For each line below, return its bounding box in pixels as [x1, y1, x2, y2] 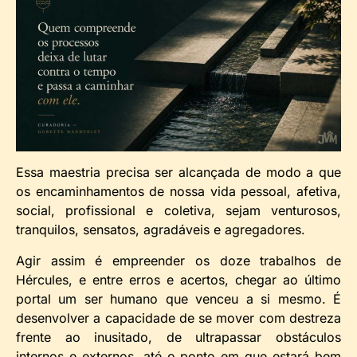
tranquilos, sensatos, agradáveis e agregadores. [16, 222, 305, 238]
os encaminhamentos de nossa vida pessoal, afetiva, [16, 183, 341, 200]
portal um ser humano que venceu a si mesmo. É [16, 290, 341, 307]
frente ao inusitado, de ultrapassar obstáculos [16, 328, 341, 345]
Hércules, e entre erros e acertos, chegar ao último [16, 271, 341, 288]
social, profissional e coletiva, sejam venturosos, [16, 202, 341, 219]
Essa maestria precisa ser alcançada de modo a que [16, 164, 341, 181]
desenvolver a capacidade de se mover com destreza [16, 309, 341, 326]
